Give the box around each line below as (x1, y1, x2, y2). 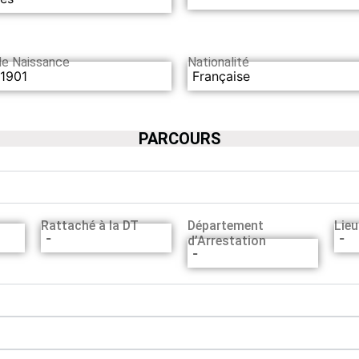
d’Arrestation (187, 232, 266, 248)
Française (192, 67, 250, 84)
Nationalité (188, 54, 249, 71)
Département (187, 217, 264, 233)
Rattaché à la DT (40, 217, 139, 233)
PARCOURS (138, 128, 221, 148)
